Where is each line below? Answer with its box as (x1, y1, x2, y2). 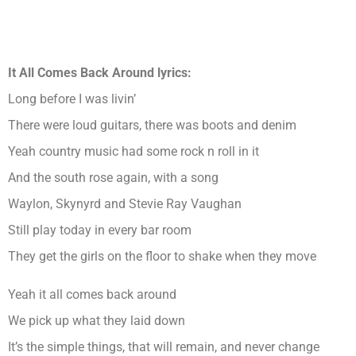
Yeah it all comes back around (8, 286, 176, 302)
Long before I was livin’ (8, 91, 136, 107)
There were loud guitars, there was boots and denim (8, 118, 296, 133)
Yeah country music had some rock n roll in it (8, 144, 259, 160)
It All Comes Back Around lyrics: (8, 65, 195, 81)
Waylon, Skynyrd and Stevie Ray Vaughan (8, 196, 242, 212)
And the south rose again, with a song (8, 170, 219, 186)
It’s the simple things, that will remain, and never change (8, 339, 319, 354)
